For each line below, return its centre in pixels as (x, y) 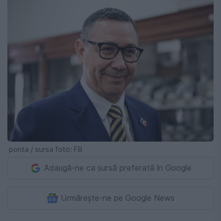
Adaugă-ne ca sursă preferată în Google (118, 168)
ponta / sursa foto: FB (46, 149)
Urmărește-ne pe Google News (118, 198)
